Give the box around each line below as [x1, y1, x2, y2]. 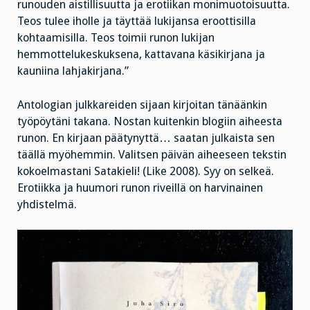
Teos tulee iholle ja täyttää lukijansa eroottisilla [17, 14, 256, 28]
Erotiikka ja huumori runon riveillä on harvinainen [17, 181, 263, 194]
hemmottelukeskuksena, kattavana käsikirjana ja [17, 47, 265, 61]
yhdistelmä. [17, 197, 77, 211]
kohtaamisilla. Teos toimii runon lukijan [17, 30, 215, 44]
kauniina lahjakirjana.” [17, 64, 129, 77]
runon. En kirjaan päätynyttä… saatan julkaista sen [17, 131, 275, 145]
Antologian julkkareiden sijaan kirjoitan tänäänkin [17, 98, 267, 111]
